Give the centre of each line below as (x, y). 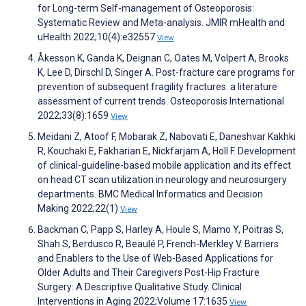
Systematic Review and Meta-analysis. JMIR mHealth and (161, 23)
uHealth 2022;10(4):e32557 (97, 37)
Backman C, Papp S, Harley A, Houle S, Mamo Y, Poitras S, (161, 230)
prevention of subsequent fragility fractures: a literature (157, 87)
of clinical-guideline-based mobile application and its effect (164, 166)
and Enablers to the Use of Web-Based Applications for (155, 259)
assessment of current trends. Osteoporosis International (161, 101)
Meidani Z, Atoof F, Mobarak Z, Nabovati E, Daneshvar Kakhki (167, 137)
